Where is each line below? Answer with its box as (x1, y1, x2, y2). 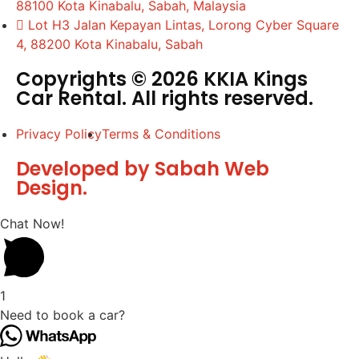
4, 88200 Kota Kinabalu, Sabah (16, 36, 203, 53)
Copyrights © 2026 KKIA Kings (16, 66, 308, 93)
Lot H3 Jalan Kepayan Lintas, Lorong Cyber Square (28, 17, 339, 34)
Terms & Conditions (102, 126, 220, 143)
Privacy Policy (16, 126, 102, 143)
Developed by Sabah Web (16, 155, 269, 183)
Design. (16, 175, 87, 202)
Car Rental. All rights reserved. (16, 85, 313, 112)
